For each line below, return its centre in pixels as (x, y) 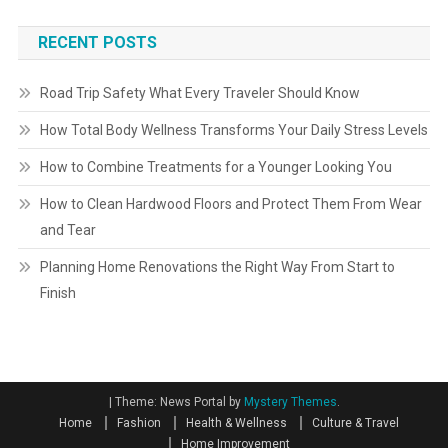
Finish (57, 293)
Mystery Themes (290, 402)
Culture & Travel (355, 423)
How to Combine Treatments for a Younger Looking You (215, 167)
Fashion (139, 423)
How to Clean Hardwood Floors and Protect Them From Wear (230, 204)
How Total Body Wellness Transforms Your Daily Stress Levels (233, 130)
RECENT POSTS (97, 43)
